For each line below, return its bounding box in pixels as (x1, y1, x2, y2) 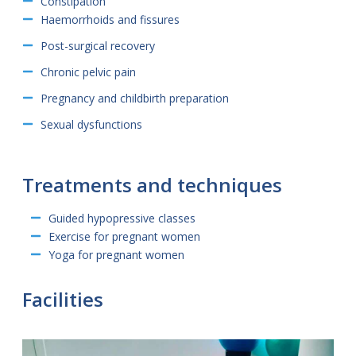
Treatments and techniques (22, 171, 282, 198)
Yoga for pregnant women (48, 246, 184, 262)
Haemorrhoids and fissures (40, 11, 180, 27)
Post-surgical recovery (40, 37, 155, 53)
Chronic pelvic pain (40, 64, 136, 79)
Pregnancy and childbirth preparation (40, 90, 229, 106)
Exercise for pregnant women (48, 228, 200, 244)
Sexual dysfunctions (40, 116, 142, 132)
